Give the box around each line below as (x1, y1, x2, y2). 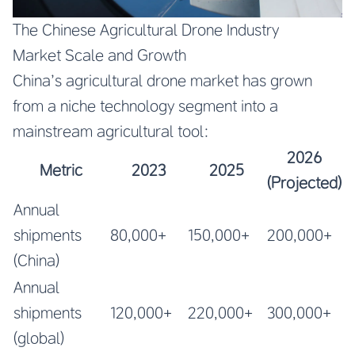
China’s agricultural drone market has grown (13, 71, 312, 90)
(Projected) (267, 173, 342, 192)
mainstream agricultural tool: (13, 121, 209, 140)
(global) (13, 328, 64, 347)
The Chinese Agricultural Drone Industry (13, 20, 279, 39)
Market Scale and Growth (13, 45, 186, 64)
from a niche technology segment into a (13, 96, 278, 115)
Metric (40, 160, 82, 179)
